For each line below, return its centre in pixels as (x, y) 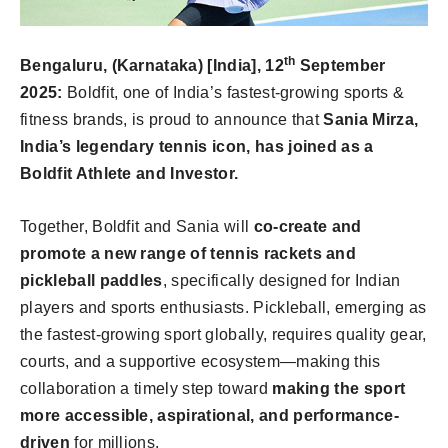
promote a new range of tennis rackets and (188, 253)
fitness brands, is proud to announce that (172, 119)
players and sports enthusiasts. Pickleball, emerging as (223, 307)
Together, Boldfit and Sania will (137, 226)
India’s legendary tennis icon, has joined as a (197, 146)
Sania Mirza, (371, 119)
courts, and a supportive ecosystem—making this (200, 361)
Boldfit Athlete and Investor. (129, 173)
